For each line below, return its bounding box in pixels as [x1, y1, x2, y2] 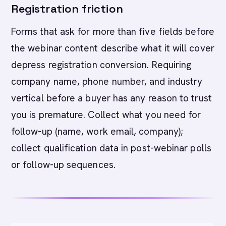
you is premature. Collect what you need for [11, 108, 201, 121]
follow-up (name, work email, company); [11, 125, 184, 138]
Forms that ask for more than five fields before [11, 25, 214, 38]
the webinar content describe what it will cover [11, 42, 214, 54]
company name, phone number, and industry [11, 75, 203, 88]
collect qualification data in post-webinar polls [11, 142, 211, 154]
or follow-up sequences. [11, 158, 116, 171]
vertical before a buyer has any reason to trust [11, 92, 212, 104]
